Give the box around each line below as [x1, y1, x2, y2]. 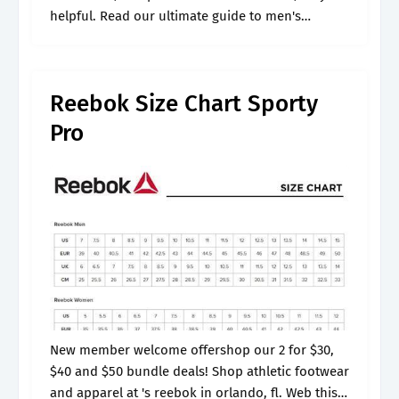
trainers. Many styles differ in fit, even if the [50, 29, 311, 45]
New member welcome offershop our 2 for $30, [50, 342, 334, 358]
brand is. [50, 51, 102, 67]
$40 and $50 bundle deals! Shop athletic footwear [50, 363, 349, 379]
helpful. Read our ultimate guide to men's [50, 8, 301, 24]
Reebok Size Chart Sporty [50, 90, 318, 118]
